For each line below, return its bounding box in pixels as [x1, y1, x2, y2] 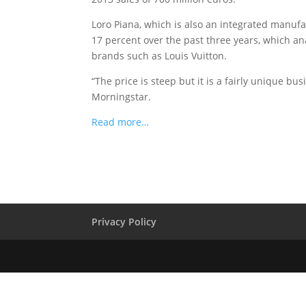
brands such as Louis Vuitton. [92, 49, 227, 62]
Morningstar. [92, 90, 152, 103]
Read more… [92, 115, 150, 128]
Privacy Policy [92, 215, 157, 228]
